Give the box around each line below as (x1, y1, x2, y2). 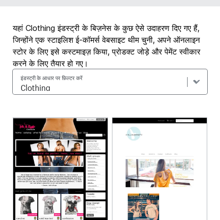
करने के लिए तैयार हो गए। (13, 58, 89, 68)
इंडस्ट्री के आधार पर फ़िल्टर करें (21, 73, 83, 82)
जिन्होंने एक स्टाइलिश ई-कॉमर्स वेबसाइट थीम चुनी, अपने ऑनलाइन (13, 35, 200, 45)
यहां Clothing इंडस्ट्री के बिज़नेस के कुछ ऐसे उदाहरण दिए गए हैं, (13, 23, 200, 33)
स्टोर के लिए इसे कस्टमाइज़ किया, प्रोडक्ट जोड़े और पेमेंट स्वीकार (13, 47, 201, 56)
